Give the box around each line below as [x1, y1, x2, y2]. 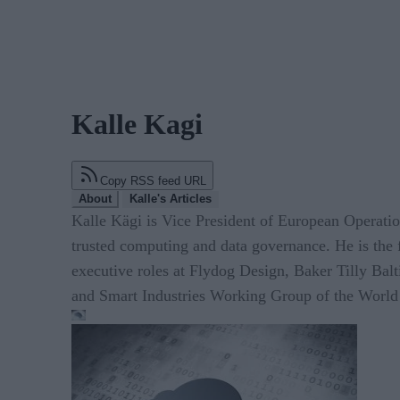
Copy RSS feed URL [100, 173, 206, 187]
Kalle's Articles [129, 191, 212, 205]
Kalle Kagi [71, 108, 203, 141]
